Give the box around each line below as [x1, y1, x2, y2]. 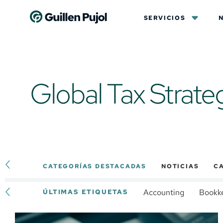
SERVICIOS [143, 14, 186, 22]
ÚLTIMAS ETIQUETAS [43, 188, 128, 197]
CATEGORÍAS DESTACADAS [43, 162, 147, 171]
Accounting [143, 187, 184, 198]
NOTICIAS [161, 162, 199, 171]
